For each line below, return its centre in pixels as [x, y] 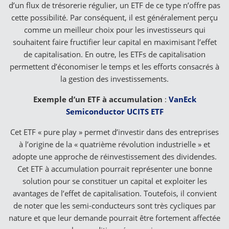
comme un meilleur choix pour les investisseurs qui [114, 29]
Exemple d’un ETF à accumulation [98, 99]
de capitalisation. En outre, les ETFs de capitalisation [114, 54]
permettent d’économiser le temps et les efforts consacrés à [114, 66]
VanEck [182, 99]
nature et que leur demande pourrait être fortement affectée [114, 217]
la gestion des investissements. [114, 78]
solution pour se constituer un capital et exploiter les [114, 181]
